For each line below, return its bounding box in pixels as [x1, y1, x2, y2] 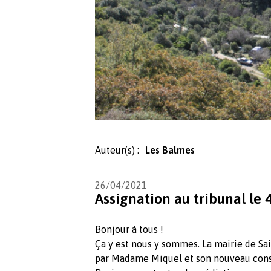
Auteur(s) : [95, 144, 139, 155]
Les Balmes [145, 144, 195, 155]
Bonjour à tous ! [95, 223, 166, 235]
